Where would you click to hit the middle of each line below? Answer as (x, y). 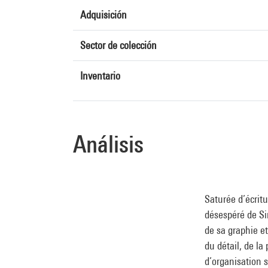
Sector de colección (118, 45)
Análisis (108, 144)
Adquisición (103, 15)
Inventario (100, 76)
